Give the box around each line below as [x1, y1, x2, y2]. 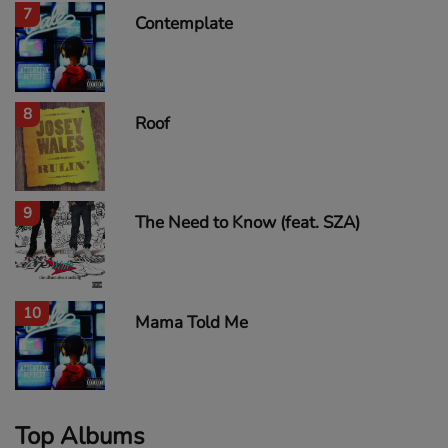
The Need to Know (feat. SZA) [134, 211, 360, 234]
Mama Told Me [134, 310, 248, 334]
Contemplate [134, 12, 233, 35]
